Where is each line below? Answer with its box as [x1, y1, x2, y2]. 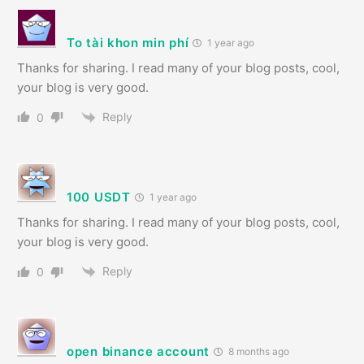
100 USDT [67, 189, 131, 206]
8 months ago [226, 345, 289, 358]
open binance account [67, 344, 210, 360]
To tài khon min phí [67, 34, 189, 50]
